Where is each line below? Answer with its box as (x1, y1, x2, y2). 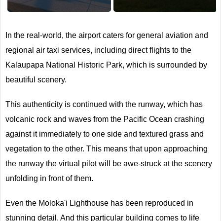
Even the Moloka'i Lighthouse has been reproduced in (5, 198, 193, 207)
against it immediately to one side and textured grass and (5, 129, 204, 138)
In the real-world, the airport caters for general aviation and (5, 31, 208, 39)
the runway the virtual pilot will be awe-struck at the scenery (5, 159, 212, 168)
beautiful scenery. (5, 75, 67, 84)
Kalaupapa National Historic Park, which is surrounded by (5, 60, 207, 69)
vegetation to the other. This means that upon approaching (5, 144, 208, 153)
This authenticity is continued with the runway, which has (5, 100, 203, 109)
